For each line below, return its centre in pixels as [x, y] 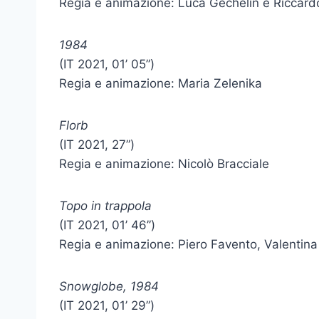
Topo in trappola [105, 206]
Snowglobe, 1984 [109, 286]
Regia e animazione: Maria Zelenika [161, 83]
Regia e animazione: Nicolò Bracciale [164, 164]
